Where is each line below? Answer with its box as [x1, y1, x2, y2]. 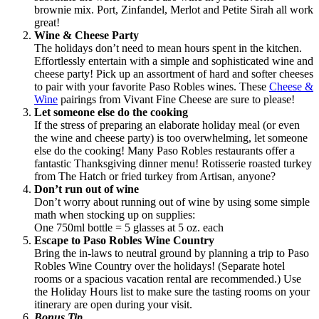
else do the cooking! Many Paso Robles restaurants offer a [34, 145, 295, 157]
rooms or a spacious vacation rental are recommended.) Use [34, 273, 301, 286]
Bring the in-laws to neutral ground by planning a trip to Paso [34, 247, 309, 260]
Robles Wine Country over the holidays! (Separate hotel [34, 260, 285, 273]
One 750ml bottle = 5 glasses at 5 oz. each [34, 221, 224, 234]
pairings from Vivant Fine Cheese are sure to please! [58, 93, 295, 106]
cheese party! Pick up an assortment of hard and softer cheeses [34, 68, 313, 80]
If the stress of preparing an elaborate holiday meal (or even [34, 119, 300, 132]
